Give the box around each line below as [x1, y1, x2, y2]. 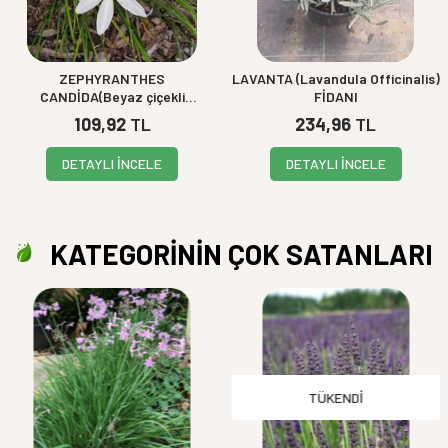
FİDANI [313, 87, 358, 105]
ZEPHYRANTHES [59, 69, 166, 87]
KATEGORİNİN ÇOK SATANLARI [44, 236, 434, 271]
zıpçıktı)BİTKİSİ [63, 105, 162, 123]
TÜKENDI [308, 388, 364, 406]
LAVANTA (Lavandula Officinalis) [231, 69, 440, 87]
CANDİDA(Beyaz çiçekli [39, 87, 185, 105]
